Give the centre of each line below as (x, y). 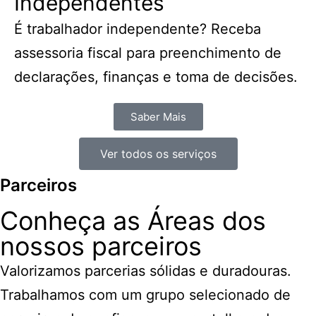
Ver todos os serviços (158, 153)
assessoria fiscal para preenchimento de (148, 53)
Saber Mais (158, 116)
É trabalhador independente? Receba (138, 29)
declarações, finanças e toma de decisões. (156, 77)
